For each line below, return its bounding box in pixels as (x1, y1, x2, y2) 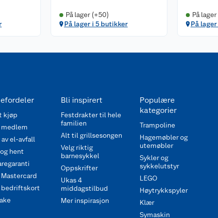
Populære (139, 95, 175, 105)
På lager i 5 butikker (64, 20, 128, 28)
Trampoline (139, 121, 175, 129)
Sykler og (139, 154, 168, 162)
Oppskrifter (61, 164, 98, 172)
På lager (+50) (65, 11, 109, 18)
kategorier (139, 106, 177, 115)
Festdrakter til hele (61, 111, 121, 119)
